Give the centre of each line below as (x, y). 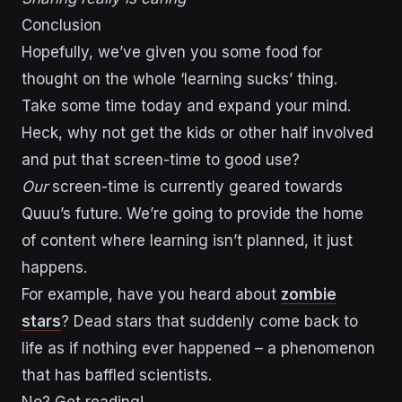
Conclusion (61, 25)
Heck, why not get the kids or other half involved (197, 132)
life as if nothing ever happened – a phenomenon (198, 348)
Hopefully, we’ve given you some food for (172, 52)
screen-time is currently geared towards (195, 186)
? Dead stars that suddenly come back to (210, 321)
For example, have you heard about (151, 294)
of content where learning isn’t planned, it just (187, 240)
